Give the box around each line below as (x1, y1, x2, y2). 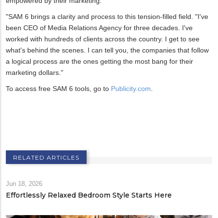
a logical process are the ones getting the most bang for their (6, 57, 193, 66)
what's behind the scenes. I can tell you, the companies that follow (6, 46, 209, 54)
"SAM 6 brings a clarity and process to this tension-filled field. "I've (6, 13, 208, 21)
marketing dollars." (6, 69, 63, 77)
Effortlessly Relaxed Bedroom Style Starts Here (6, 191, 172, 200)
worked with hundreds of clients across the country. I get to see (6, 35, 200, 43)
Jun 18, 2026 (6, 180, 42, 188)
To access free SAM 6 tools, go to (6, 85, 111, 93)
